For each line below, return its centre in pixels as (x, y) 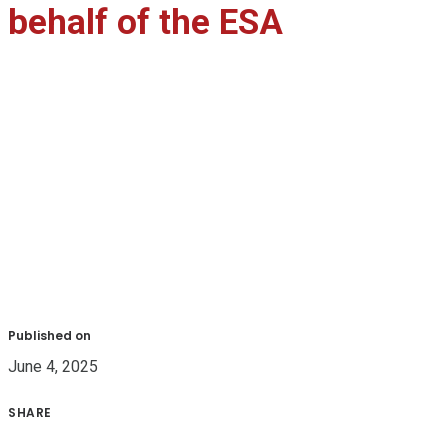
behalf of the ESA (145, 23)
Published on (49, 336)
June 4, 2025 (53, 367)
